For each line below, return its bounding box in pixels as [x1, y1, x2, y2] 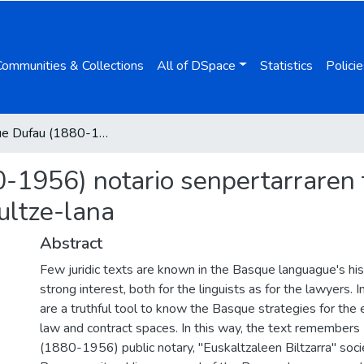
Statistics [259, 56, 313, 75]
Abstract [40, 232, 102, 254]
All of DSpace [157, 56, 236, 75]
